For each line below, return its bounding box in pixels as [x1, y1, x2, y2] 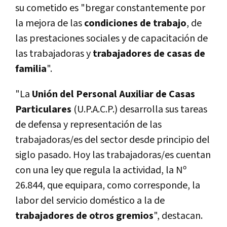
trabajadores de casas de [93, 47, 205, 60]
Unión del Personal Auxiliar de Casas [32, 87, 195, 101]
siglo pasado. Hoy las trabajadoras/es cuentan [15, 148, 211, 162]
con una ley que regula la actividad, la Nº [15, 163, 186, 177]
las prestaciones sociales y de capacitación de [15, 31, 208, 45]
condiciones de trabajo [84, 16, 186, 30]
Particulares [15, 102, 71, 116]
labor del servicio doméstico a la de [15, 194, 165, 207]
